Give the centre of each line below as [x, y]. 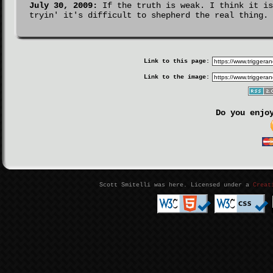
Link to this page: [176, 61]
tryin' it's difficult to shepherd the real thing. [148, 15]
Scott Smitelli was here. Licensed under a [176, 185]
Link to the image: [176, 77]
